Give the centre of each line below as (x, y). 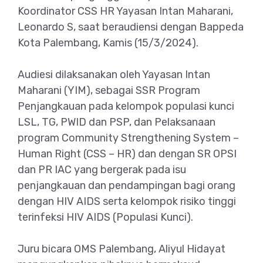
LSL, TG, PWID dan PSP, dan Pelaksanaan (117, 122)
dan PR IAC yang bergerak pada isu (102, 169)
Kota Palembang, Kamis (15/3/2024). (108, 43)
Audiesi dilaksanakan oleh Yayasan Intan (114, 74)
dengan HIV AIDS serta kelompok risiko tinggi (127, 201)
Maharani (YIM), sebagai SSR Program (109, 90)
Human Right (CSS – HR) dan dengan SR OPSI (127, 154)
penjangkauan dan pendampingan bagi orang (127, 185)
